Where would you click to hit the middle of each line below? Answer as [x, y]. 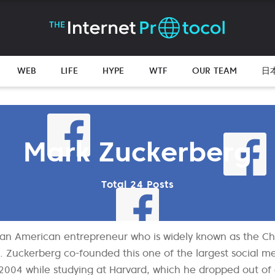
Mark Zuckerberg [137, 152]
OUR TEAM [215, 71]
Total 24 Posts [137, 184]
